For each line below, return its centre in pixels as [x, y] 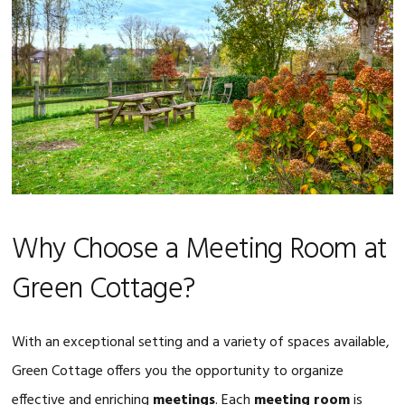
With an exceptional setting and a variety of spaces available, [201, 342]
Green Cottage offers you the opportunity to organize [178, 371]
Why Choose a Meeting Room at [199, 250]
